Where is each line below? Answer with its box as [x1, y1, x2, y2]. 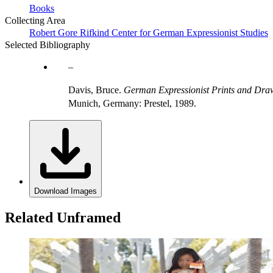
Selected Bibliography [5, 39, 90, 50]
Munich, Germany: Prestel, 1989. [68, 97, 196, 108]
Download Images [34, 186, 97, 196]
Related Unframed [5, 209, 121, 225]
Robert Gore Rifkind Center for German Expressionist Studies [29, 27, 268, 38]
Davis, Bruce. [68, 84, 124, 95]
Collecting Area [5, 15, 65, 26]
